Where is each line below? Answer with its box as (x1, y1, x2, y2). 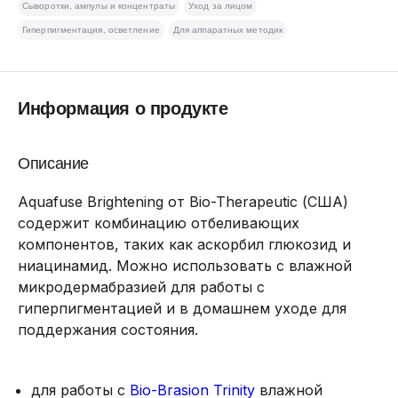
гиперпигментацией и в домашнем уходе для (18, 299, 346, 317)
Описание (18, 155, 90, 172)
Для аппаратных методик (172, 25, 283, 35)
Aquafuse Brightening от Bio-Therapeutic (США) (18, 193, 348, 211)
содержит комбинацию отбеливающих (18, 214, 299, 232)
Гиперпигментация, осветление (22, 25, 160, 35)
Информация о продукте (18, 99, 228, 118)
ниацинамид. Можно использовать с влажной (18, 257, 352, 275)
